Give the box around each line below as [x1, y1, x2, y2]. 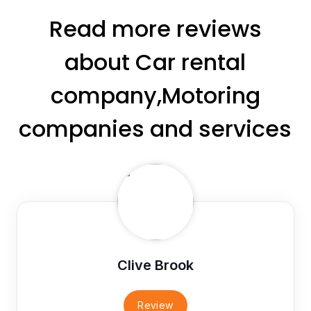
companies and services [19, 112, 292, 144]
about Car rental [65, 46, 246, 78]
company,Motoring [50, 79, 260, 111]
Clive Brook [117, 256, 194, 274]
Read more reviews [49, 12, 262, 44]
